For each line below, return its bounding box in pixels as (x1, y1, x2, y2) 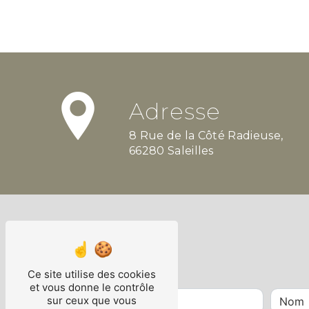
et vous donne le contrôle (29, 281, 154, 294)
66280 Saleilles (128, 144, 214, 158)
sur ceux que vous (47, 294, 137, 307)
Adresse (128, 98, 221, 126)
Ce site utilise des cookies (28, 268, 156, 281)
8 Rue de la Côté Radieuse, (128, 129, 137, 143)
